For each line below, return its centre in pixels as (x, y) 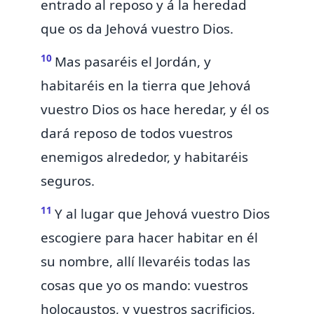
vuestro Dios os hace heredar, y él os (155, 110)
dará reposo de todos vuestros (137, 134)
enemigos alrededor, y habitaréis (144, 157)
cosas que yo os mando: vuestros (144, 286)
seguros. (68, 181)
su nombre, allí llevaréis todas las (145, 262)
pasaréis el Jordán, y (148, 62)
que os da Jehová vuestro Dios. (137, 29)
